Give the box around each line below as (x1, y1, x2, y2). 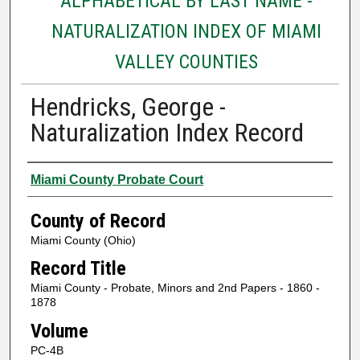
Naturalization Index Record (30, 117, 304, 148)
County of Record (30, 209, 166, 232)
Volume (30, 319, 88, 342)
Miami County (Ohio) (30, 233, 136, 247)
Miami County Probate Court (30, 172, 203, 186)
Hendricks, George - (30, 91, 226, 122)
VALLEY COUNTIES (114, 50, 258, 73)
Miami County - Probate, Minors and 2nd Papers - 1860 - (30, 281, 320, 295)
